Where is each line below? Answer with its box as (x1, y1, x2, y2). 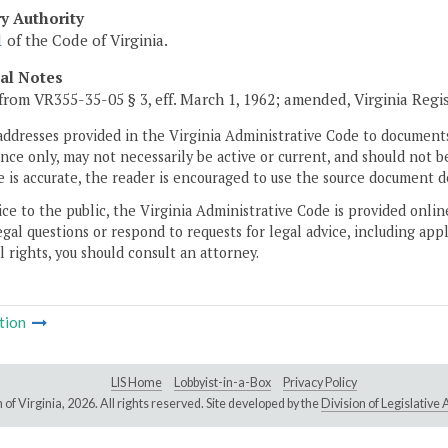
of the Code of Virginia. (3, 29, 168, 50)
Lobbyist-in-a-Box (174, 374, 271, 390)
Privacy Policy (283, 374, 357, 390)
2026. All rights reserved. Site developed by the (66, 395, 321, 411)
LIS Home (111, 374, 162, 390)
